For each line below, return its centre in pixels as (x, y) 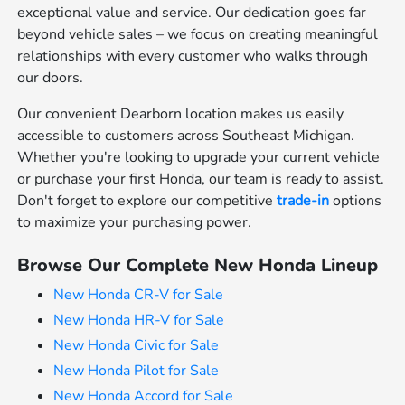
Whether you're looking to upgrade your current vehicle (199, 158)
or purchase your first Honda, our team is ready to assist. (201, 179)
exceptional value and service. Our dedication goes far (192, 13)
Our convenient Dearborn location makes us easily (181, 114)
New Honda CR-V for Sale (139, 295)
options (356, 201)
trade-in (303, 201)
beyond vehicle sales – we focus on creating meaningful (198, 35)
